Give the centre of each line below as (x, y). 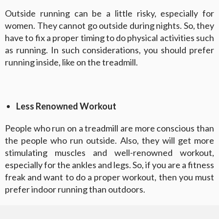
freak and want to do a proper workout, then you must (109, 177)
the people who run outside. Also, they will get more (109, 140)
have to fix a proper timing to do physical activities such (109, 37)
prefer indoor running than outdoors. (75, 189)
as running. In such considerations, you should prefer (109, 50)
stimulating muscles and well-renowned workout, (109, 152)
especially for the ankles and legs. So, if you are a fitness (109, 164)
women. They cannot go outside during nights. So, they (109, 25)
